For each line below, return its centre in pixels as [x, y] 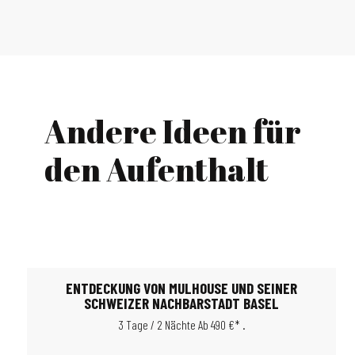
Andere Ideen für [173, 132]
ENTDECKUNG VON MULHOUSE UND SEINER [181, 288]
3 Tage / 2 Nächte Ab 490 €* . [181, 324]
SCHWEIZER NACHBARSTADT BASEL [181, 303]
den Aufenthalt [157, 170]
